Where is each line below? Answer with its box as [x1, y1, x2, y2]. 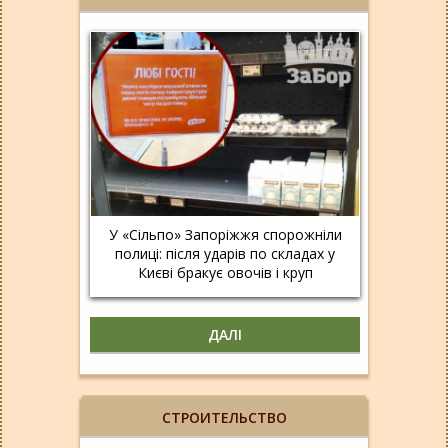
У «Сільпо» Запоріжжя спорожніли [108, 225, 342, 245]
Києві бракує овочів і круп [137, 263, 313, 283]
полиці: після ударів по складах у [115, 244, 335, 264]
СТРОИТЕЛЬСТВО [161, 408, 287, 428]
